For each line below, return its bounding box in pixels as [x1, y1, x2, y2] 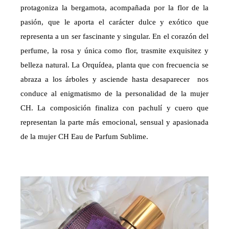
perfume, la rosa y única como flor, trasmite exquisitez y [20, 47, 209, 55]
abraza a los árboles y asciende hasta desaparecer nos [20, 75, 209, 84]
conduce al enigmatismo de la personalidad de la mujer [20, 89, 209, 98]
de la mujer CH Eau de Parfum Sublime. [20, 132, 148, 141]
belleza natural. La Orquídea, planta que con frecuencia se [20, 61, 209, 70]
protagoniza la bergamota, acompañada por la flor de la [20, 4, 209, 12]
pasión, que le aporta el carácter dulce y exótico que [20, 18, 209, 27]
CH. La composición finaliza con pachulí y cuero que [20, 104, 209, 112]
